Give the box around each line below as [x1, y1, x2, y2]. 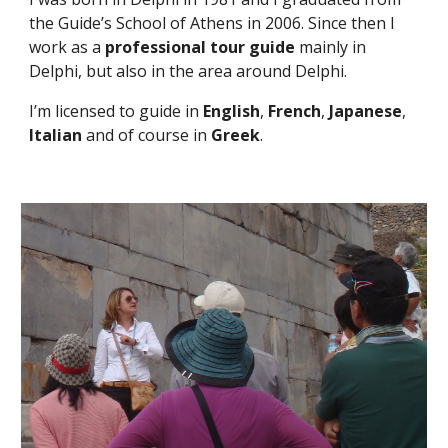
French [268, 100, 322, 122]
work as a [29, 36, 106, 58]
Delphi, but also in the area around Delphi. [29, 60, 348, 82]
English [203, 100, 261, 122]
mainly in [295, 36, 367, 58]
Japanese [329, 100, 403, 122]
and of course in [82, 124, 212, 146]
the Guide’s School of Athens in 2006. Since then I [29, 12, 396, 34]
